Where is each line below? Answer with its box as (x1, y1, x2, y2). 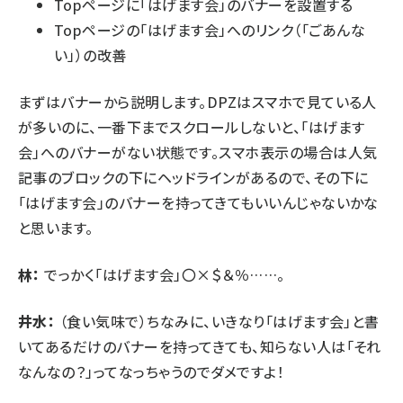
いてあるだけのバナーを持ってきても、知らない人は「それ (18, 336, 381, 358)
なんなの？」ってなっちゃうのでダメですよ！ (18, 361, 285, 383)
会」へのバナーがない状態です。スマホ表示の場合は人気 (18, 141, 378, 164)
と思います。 (18, 217, 94, 239)
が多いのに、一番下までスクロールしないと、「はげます (18, 116, 365, 139)
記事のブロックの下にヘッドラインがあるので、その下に (18, 166, 369, 189)
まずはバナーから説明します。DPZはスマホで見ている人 (18, 91, 377, 113)
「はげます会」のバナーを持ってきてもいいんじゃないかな (18, 192, 379, 214)
